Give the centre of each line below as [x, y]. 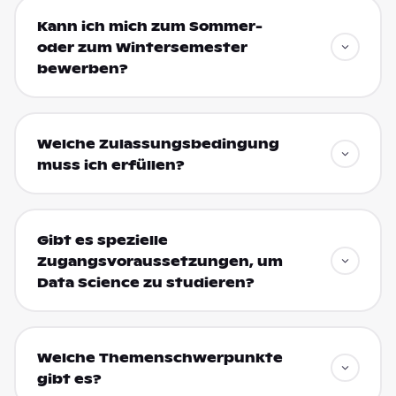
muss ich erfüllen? [110, 165]
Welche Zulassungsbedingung [158, 144]
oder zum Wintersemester [142, 47]
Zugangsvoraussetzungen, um [160, 261]
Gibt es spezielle [102, 240]
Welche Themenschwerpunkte [160, 358]
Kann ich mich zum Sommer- [149, 26]
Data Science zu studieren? [145, 282]
